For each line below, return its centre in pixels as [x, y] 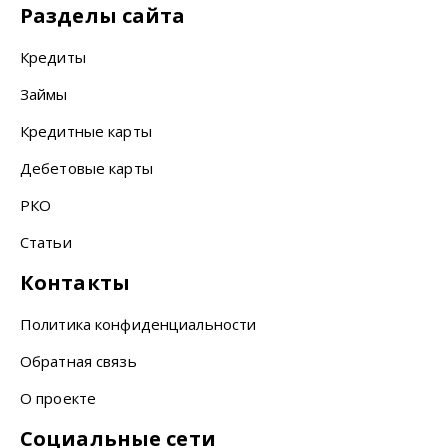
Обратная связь [78, 360]
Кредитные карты [86, 130]
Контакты [75, 282]
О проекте [58, 397]
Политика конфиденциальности [138, 323]
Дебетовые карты [86, 167]
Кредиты [53, 56]
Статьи [46, 241]
